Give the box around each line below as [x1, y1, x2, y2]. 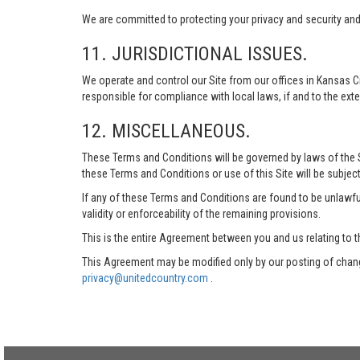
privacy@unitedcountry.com [82, 272, 211, 284]
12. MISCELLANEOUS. [82, 120, 251, 142]
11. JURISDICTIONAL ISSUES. [82, 43, 308, 65]
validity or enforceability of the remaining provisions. [82, 207, 321, 220]
